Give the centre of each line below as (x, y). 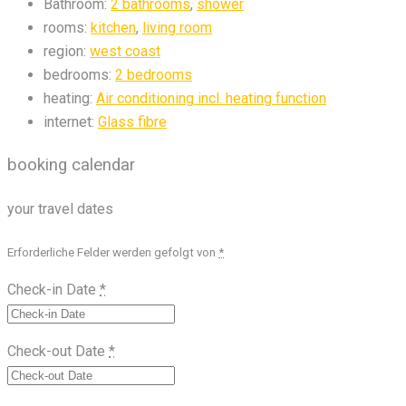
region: (65, 51)
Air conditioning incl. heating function (211, 98)
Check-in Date (53, 290)
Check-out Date (58, 352)
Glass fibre (132, 121)
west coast (125, 51)
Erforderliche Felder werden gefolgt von (113, 253)
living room (177, 27)
